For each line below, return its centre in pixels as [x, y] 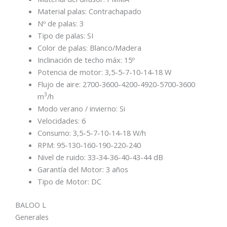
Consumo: [55, 133]
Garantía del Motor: [71, 169]
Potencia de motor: [71, 72]
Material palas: [63, 11]
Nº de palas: [58, 23]
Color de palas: [63, 47]
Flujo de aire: [60, 84]
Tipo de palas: [62, 35]
